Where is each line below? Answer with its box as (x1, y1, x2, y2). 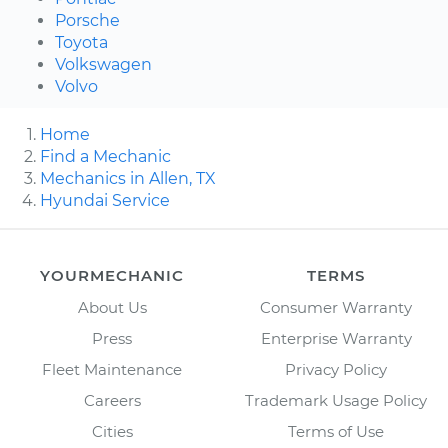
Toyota (55, 32, 108, 52)
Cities (91, 421, 133, 441)
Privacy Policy (285, 359, 387, 379)
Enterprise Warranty (260, 328, 412, 348)
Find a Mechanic (40, 146, 171, 166)
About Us (77, 297, 147, 317)
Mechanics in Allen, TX (40, 168, 216, 188)
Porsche (55, 10, 120, 30)
